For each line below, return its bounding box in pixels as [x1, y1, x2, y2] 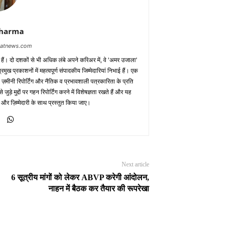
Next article [121, 160, 149, 168]
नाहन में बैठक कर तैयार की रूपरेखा [48, 184, 149, 193]
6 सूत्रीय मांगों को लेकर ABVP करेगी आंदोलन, [11, 173, 149, 182]
